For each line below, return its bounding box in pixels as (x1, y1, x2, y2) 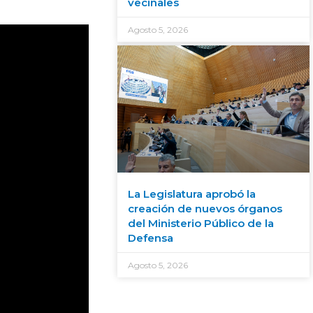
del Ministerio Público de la (127, 216, 274, 230)
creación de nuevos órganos (127, 201, 282, 215)
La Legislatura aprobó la (127, 187, 256, 201)
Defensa (127, 231, 173, 245)
